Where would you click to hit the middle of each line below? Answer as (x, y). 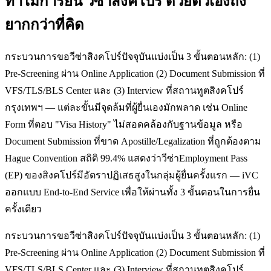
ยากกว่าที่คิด (44, 25)
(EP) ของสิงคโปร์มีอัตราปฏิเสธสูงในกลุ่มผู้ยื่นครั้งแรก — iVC (132, 175)
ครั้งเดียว (23, 209)
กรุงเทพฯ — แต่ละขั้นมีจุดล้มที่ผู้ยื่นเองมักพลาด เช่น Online (126, 108)
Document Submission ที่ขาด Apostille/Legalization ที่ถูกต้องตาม (133, 142)
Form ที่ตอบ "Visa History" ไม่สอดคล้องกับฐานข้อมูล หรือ (124, 125)
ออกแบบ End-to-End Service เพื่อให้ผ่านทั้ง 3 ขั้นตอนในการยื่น (132, 192)
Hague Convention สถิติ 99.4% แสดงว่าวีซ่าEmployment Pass (126, 158)
